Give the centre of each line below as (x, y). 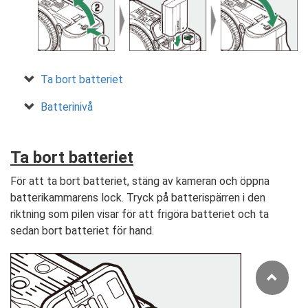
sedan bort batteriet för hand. (82, 231)
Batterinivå (67, 107)
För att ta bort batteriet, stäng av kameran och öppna (140, 181)
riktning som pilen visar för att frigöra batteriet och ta (140, 214)
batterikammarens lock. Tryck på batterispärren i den (138, 198)
